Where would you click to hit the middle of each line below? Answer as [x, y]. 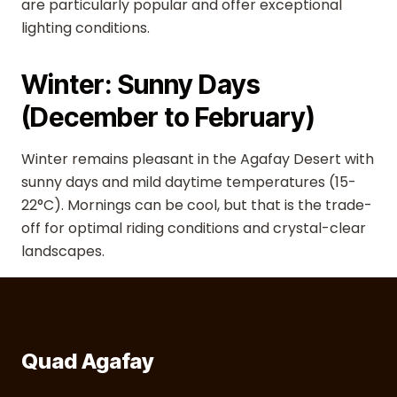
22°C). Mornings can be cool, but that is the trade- [197, 205]
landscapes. [63, 251]
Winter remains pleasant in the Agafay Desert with [198, 159]
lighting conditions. [86, 28]
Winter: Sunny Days [141, 84]
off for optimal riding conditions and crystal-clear [194, 228]
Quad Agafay [88, 361]
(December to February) [168, 117]
